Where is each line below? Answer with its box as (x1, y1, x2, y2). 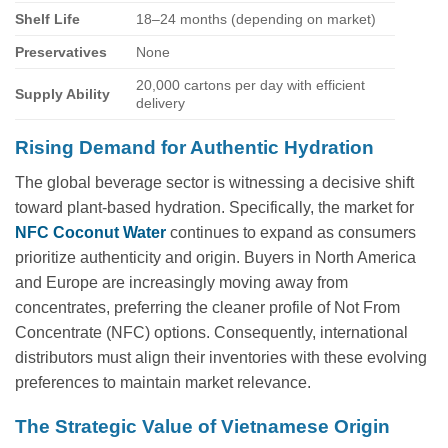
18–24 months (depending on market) (136, 10, 377, 27)
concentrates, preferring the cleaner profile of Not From (15, 298, 400, 316)
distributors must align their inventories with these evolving (15, 348, 427, 366)
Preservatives (15, 43, 107, 60)
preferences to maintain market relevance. (15, 373, 311, 391)
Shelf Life (15, 10, 80, 27)
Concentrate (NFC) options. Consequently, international (15, 323, 408, 341)
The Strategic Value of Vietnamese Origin (15, 416, 390, 438)
